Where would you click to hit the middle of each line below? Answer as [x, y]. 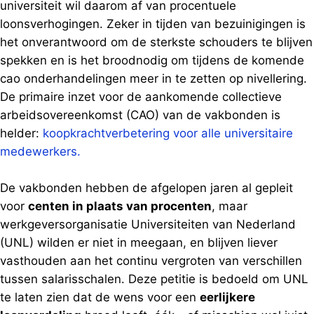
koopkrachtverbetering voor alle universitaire [168, 133]
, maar [230, 206]
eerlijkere [227, 297]
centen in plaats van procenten [120, 206]
